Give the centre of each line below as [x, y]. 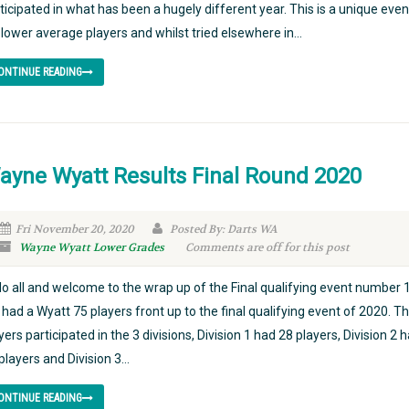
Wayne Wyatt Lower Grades [91, 247]
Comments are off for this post [267, 247]
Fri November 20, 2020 [74, 229]
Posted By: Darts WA [222, 229]
